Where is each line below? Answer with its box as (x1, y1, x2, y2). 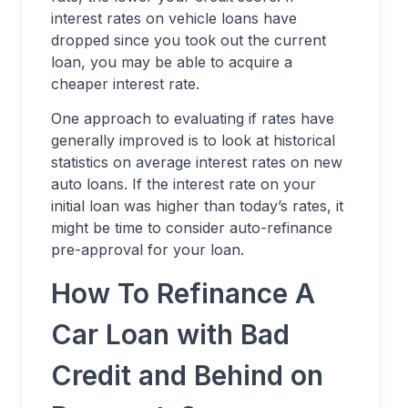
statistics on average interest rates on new (51, 153, 342, 171)
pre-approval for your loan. (51, 240, 244, 259)
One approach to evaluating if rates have (51, 109, 334, 127)
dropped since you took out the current (51, 31, 326, 49)
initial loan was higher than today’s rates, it (51, 197, 343, 215)
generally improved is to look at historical (51, 131, 335, 149)
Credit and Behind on (51, 359, 323, 392)
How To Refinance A (51, 277, 315, 310)
